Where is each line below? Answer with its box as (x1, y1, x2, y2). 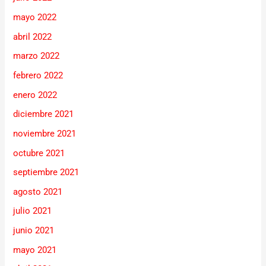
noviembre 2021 (13, 128, 77, 139)
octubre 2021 (13, 147, 65, 159)
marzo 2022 (13, 50, 60, 62)
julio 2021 (13, 205, 52, 217)
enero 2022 (13, 89, 58, 100)
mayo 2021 (13, 244, 57, 255)
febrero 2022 (13, 69, 64, 81)
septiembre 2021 (13, 167, 80, 178)
